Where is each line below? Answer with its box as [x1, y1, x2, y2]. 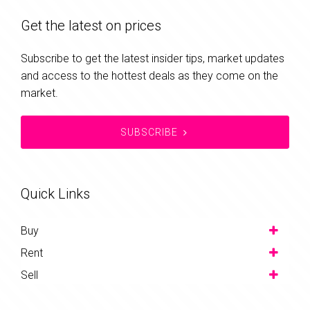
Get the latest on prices [21, 17, 161, 35]
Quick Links [21, 185, 90, 203]
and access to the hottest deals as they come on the [21, 69, 278, 83]
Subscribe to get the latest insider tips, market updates [21, 52, 284, 66]
